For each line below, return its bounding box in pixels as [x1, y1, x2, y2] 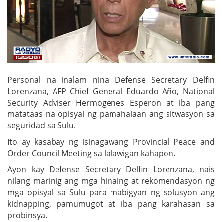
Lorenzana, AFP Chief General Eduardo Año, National [7, 85, 215, 97]
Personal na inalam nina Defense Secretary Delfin [7, 74, 215, 85]
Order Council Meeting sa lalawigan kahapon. [7, 147, 175, 159]
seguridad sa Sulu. [7, 119, 76, 131]
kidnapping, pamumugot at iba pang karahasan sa [7, 198, 215, 209]
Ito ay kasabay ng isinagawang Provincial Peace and [7, 136, 215, 147]
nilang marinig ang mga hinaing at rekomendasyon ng [7, 175, 215, 186]
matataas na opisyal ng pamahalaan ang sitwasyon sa [7, 108, 215, 119]
